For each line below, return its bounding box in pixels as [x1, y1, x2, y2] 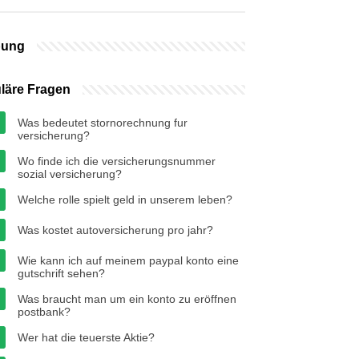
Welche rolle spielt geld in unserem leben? [18, 193, 232, 206]
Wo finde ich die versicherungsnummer [18, 155, 216, 167]
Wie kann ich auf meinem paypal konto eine [18, 254, 239, 267]
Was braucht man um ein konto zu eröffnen [18, 292, 236, 305]
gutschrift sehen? [18, 267, 105, 280]
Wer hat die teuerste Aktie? [18, 331, 155, 344]
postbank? [18, 305, 71, 318]
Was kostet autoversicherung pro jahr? [18, 224, 213, 236]
